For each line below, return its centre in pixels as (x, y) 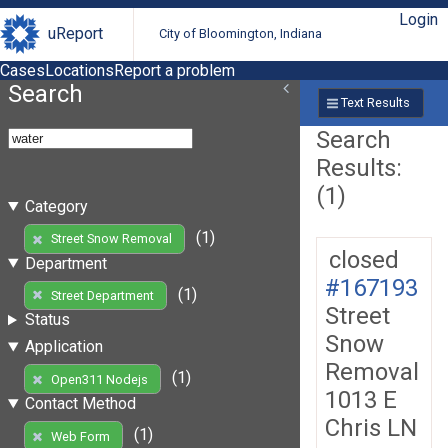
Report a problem (174, 70)
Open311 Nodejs (99, 379)
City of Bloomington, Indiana (241, 34)
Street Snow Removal (111, 239)
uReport (75, 34)
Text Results (375, 103)
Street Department (102, 295)
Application (63, 347)
